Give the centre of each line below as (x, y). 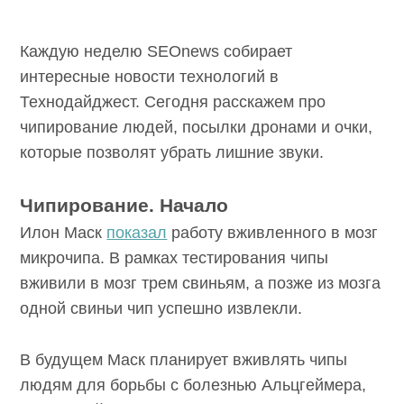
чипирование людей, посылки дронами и (183, 127)
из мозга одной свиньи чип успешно (166, 333)
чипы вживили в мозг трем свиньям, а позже (198, 308)
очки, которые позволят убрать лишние (178, 152)
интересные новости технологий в (156, 77)
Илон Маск (65, 257)
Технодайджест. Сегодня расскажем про (177, 102)
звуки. (46, 178)
